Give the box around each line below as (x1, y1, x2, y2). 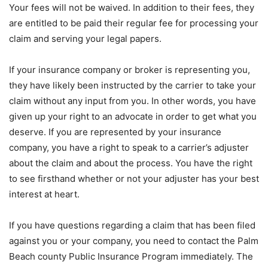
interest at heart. (9, 188, 80, 200)
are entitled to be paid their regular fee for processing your (9, 17, 258, 29)
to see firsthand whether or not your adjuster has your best (9, 173, 259, 185)
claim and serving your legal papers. (9, 33, 162, 45)
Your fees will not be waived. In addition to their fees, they (9, 2, 254, 14)
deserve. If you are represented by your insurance (9, 126, 221, 138)
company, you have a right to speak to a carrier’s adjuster (9, 142, 249, 154)
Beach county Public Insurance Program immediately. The (9, 251, 253, 263)
